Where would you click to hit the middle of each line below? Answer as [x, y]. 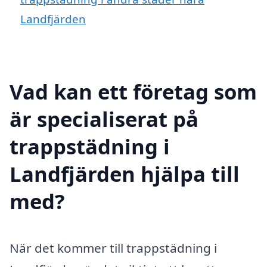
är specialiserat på [104, 119]
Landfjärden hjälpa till [125, 173]
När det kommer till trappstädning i [113, 248]
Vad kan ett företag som [133, 91]
